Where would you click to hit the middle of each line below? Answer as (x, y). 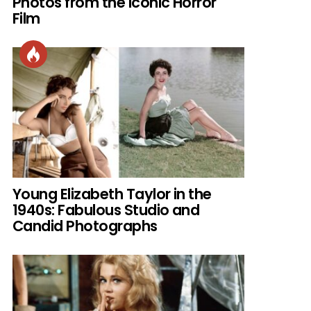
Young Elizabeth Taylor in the (112, 194)
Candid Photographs (85, 226)
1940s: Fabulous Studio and (106, 210)
